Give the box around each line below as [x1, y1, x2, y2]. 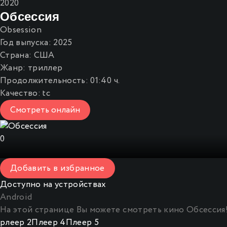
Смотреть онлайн [10, 103, 80, 117]
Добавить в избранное [10, 162, 105, 175]
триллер [28, 62, 63, 74]
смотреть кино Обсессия [123, 204, 225, 216]
